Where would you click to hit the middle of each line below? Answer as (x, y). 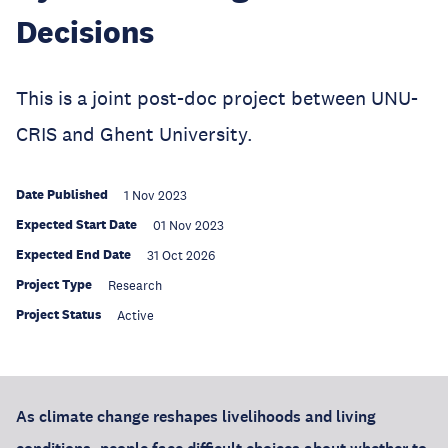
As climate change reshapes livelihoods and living (196, 416)
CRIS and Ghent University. (134, 134)
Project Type (54, 284)
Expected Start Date (76, 224)
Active (135, 316)
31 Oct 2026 (181, 256)
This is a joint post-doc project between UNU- (217, 98)
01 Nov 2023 (188, 226)
